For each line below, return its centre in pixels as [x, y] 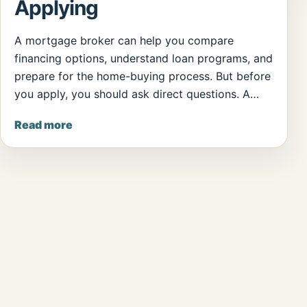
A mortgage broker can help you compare [124, 41]
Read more [44, 125]
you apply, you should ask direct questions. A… [137, 94]
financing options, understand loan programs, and [144, 59]
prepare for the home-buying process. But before [143, 76]
